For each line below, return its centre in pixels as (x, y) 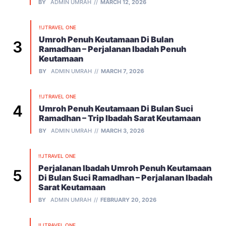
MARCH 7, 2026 (122, 71)
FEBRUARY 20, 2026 (128, 200)
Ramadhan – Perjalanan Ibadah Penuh (112, 49)
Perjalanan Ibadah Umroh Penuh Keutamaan (125, 168)
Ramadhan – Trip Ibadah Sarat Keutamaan (120, 118)
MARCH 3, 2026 (123, 130)
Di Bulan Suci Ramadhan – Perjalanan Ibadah (125, 177)
